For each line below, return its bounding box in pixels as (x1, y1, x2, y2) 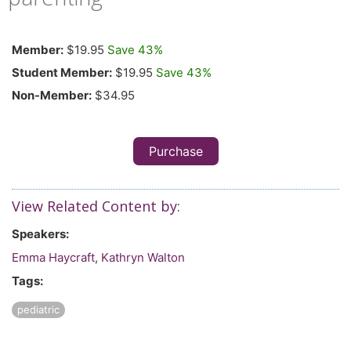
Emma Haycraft (12, 250, 95, 266)
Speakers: (12, 226, 69, 242)
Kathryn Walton (101, 250, 185, 266)
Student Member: (12, 65, 112, 81)
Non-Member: (12, 88, 92, 103)
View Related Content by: (12, 197, 180, 216)
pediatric (17, 303, 60, 317)
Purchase (148, 143, 203, 160)
